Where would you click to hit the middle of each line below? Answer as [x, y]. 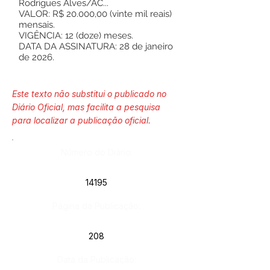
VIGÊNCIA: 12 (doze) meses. [76, 36]
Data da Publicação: [96, 259]
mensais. [37, 25]
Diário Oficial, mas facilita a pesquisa [86, 107]
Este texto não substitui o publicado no [89, 94]
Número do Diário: [96, 152]
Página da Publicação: [96, 206]
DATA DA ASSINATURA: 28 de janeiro [96, 46]
